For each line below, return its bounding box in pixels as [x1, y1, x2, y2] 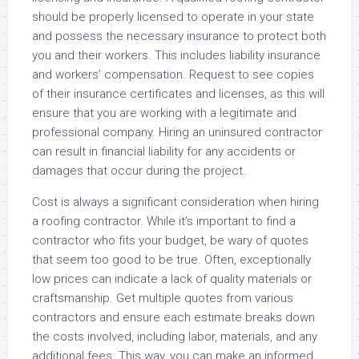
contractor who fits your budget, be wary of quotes [32, 233, 309, 248]
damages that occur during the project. [32, 163, 246, 178]
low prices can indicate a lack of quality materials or [32, 272, 312, 286]
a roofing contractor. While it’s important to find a [32, 214, 296, 228]
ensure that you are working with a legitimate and [32, 106, 296, 120]
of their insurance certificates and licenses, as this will [32, 87, 325, 101]
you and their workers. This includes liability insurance [32, 48, 321, 63]
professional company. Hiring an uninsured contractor [32, 125, 322, 139]
